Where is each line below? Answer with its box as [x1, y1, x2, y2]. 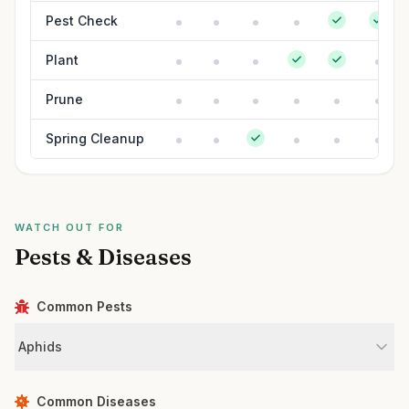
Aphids [18, 339, 62, 354]
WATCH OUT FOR [15, 221, 124, 234]
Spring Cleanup [46, 131, 144, 146]
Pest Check [46, 13, 118, 28]
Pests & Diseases [15, 244, 192, 270]
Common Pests [37, 299, 132, 314]
